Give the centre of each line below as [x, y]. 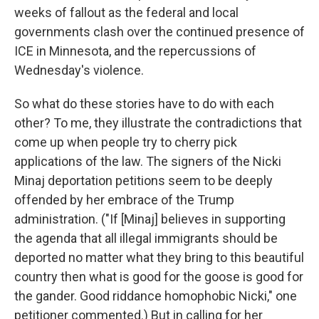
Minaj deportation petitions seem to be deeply [143, 181]
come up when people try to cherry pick [126, 142]
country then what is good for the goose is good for [159, 277]
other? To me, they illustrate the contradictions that [158, 123]
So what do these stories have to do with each [144, 104]
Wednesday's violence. [79, 70]
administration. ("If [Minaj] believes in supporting [150, 219]
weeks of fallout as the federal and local [126, 12]
